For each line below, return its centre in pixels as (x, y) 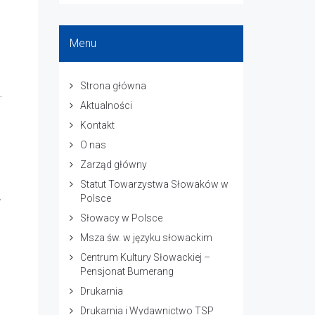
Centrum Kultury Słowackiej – (145, 257)
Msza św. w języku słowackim (146, 238)
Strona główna (113, 86)
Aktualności (106, 105)
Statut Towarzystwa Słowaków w (154, 184)
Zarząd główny (113, 165)
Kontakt (97, 125)
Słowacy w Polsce (121, 218)
